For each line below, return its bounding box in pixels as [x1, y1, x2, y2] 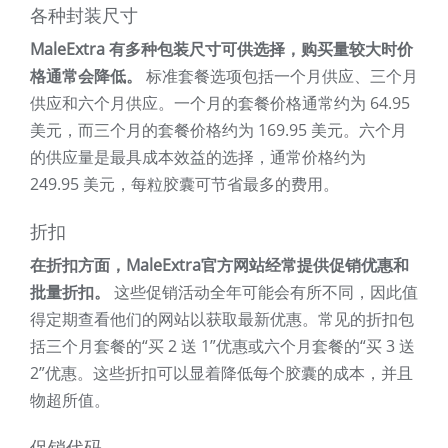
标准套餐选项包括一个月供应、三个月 [142, 65, 418, 88]
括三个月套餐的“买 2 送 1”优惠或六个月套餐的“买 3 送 [30, 335, 415, 358]
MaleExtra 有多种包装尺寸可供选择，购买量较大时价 [30, 38, 413, 61]
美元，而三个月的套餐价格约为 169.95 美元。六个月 [30, 119, 407, 142]
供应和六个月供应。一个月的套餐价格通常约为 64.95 [30, 92, 410, 115]
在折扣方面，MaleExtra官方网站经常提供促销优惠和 [30, 254, 409, 277]
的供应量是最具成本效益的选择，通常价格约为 [30, 146, 366, 169]
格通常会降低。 [30, 65, 142, 88]
